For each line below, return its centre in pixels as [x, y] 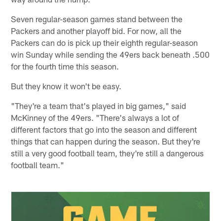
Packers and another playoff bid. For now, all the [96, 31]
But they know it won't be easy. [66, 86]
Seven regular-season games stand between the [97, 19]
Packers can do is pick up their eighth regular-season [105, 43]
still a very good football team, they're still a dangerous [108, 153]
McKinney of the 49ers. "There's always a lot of [95, 118]
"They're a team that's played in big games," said [99, 106]
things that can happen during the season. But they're [106, 141]
